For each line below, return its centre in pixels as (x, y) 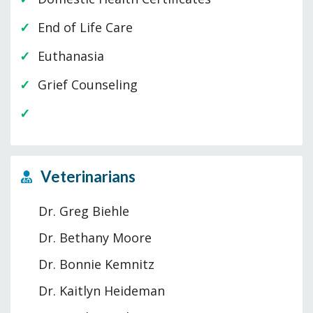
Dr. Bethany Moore (95, 238)
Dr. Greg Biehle (84, 211)
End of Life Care (85, 28)
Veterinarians (87, 177)
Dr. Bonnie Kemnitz (96, 264)
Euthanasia (71, 56)
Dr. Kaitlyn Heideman (102, 291)
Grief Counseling (88, 85)
